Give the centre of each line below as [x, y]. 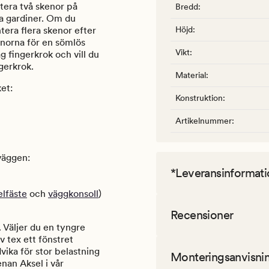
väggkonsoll [73, 194]
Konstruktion [199, 98]
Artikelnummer [204, 121]
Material [191, 75]
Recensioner [202, 215]
